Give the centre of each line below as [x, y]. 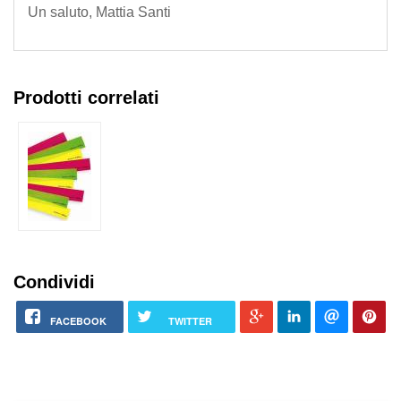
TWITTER [190, 321]
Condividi [54, 282]
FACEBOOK [78, 321]
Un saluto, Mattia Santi [99, 13]
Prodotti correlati [86, 98]
